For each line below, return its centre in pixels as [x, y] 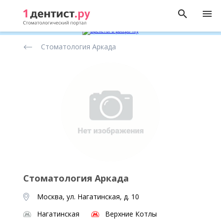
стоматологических [52, 48]
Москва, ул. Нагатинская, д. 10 [88, 197]
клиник [30, 55]
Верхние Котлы [131, 214]
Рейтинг [32, 40]
